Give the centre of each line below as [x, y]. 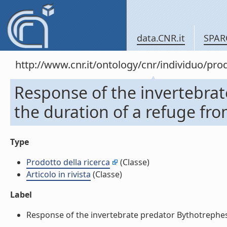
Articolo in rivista [59, 174]
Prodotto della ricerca [68, 162]
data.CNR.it [161, 38]
